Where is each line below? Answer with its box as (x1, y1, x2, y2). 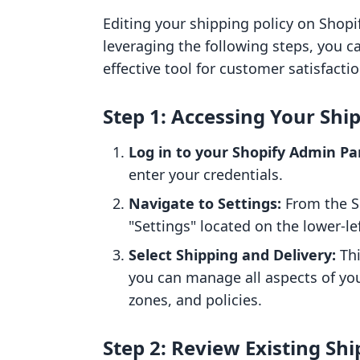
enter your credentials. (129, 165, 283, 184)
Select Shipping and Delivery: (129, 245, 336, 264)
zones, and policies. (129, 290, 262, 309)
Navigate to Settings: (129, 194, 281, 213)
